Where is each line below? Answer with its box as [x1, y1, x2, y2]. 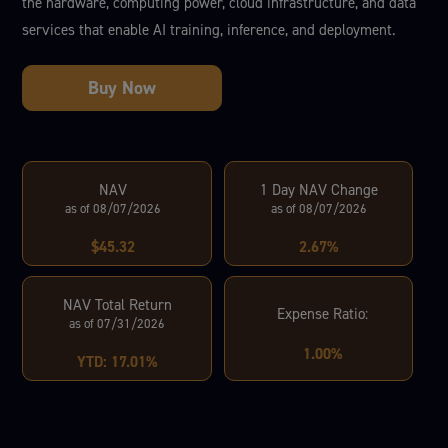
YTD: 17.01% [77, 352, 158, 372]
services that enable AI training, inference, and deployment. [22, 20, 397, 40]
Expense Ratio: [277, 303, 369, 324]
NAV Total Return [62, 295, 172, 315]
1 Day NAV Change [259, 180, 378, 200]
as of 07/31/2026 [69, 315, 166, 332]
